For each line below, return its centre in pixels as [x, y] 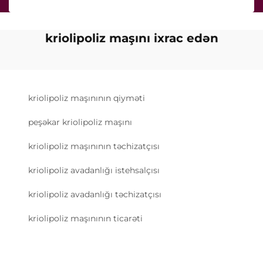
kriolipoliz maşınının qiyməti [87, 98]
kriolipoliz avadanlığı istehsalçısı [94, 170]
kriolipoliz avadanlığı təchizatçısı [95, 194]
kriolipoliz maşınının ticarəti [85, 218]
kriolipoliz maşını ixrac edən [131, 38]
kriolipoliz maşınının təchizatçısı [94, 146]
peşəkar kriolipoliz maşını [80, 122]
